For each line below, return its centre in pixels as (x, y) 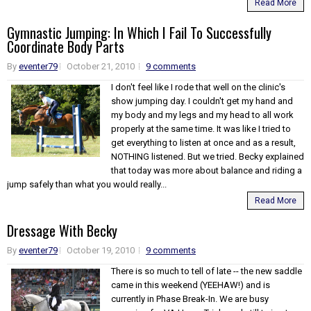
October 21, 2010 (101, 66)
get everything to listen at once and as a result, (203, 142)
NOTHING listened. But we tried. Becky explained (208, 156)
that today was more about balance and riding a (207, 170)
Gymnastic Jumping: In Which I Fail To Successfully (139, 32)
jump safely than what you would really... (87, 184)
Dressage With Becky (62, 230)
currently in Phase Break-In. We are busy (190, 299)
